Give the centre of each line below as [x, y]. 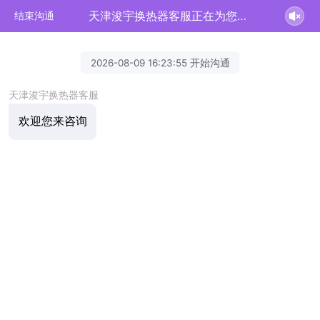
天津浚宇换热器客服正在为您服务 [241, 16]
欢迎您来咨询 [52, 121]
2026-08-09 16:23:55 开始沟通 [160, 62]
